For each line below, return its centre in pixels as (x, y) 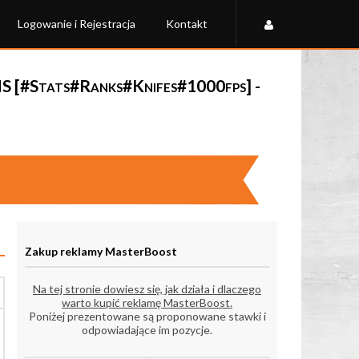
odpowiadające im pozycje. (147, 330)
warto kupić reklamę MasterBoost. (147, 303)
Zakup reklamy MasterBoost (101, 251)
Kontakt (187, 24)
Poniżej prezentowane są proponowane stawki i (147, 317)
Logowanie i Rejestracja (77, 24)
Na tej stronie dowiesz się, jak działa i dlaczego (147, 289)
